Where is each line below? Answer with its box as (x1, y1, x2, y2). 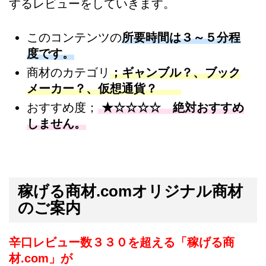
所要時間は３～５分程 (122, 31, 240, 45)
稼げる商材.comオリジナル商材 (18, 182, 243, 201)
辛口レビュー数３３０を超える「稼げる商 (9, 236, 235, 249)
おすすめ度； (27, 101, 98, 115)
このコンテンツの (27, 31, 122, 45)
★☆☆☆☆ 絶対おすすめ (98, 101, 244, 115)
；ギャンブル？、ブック (110, 66, 240, 80)
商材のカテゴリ (27, 66, 110, 80)
